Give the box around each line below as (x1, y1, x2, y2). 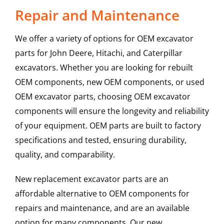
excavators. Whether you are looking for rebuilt (14, 62, 193, 73)
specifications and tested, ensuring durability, (14, 134, 186, 146)
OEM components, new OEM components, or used (14, 76, 204, 88)
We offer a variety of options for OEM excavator (14, 33, 193, 44)
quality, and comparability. (14, 149, 115, 160)
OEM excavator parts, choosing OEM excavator (14, 91, 190, 102)
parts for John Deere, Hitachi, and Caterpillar (14, 47, 182, 59)
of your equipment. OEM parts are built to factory (14, 120, 201, 131)
